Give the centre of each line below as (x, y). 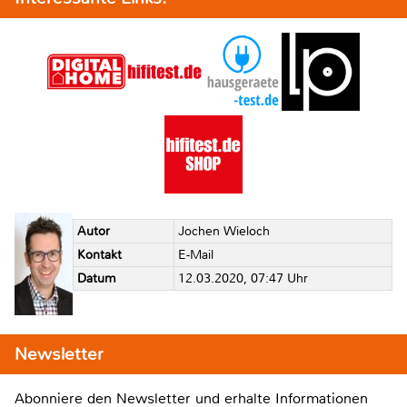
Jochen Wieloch (223, 232)
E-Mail (195, 255)
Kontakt (99, 255)
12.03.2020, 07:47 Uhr (243, 279)
